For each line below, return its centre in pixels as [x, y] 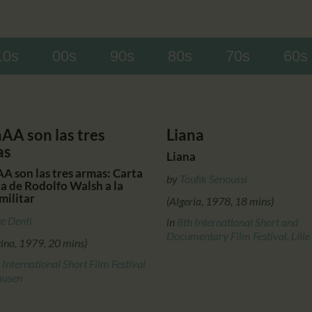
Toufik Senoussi [213, 178]
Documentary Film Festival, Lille [238, 235]
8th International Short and [237, 221]
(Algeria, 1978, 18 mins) [220, 201]
